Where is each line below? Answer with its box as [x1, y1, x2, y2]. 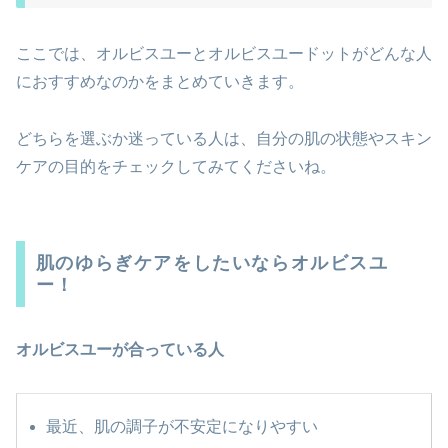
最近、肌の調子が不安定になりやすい [46, 417, 319, 435]
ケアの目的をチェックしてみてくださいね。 [16, 158, 336, 176]
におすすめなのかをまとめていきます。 [16, 73, 304, 91]
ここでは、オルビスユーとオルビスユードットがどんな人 [16, 45, 432, 63]
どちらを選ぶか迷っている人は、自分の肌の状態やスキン [16, 130, 432, 148]
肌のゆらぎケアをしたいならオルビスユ [35, 253, 389, 274]
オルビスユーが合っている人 [16, 340, 224, 358]
